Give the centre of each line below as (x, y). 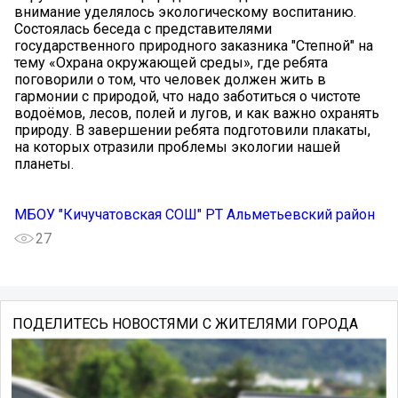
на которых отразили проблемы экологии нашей (177, 147)
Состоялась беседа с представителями (143, 28)
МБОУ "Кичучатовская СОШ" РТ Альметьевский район (195, 214)
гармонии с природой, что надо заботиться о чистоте (187, 96)
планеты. (44, 163)
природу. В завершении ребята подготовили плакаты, (192, 130)
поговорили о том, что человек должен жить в (170, 79)
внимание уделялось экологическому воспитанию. (185, 12)
